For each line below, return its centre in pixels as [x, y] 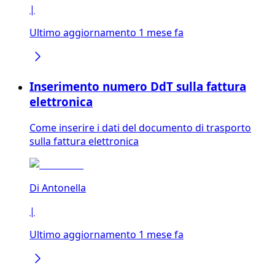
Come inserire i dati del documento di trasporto [140, 127]
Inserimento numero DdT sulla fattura [138, 86]
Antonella [64, 188]
